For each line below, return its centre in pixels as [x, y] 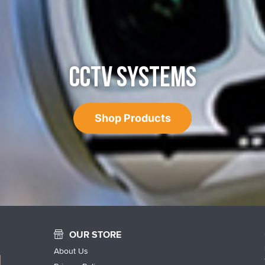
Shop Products [132, 118]
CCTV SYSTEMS [132, 78]
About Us [71, 251]
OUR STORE [96, 235]
